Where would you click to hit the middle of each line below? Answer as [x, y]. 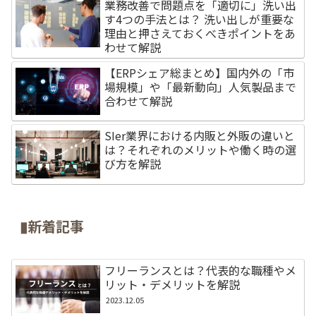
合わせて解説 [139, 101]
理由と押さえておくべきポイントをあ [200, 33]
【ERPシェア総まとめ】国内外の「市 [200, 72]
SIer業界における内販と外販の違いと [200, 136]
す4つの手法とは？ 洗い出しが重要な [200, 19]
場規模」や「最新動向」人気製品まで [201, 86]
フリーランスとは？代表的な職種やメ [201, 271]
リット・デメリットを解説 [172, 285]
